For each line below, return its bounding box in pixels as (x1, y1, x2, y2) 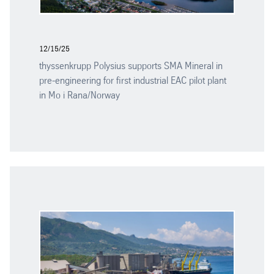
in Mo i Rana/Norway (39, 89, 120, 101)
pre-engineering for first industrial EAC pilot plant (39, 74, 226, 86)
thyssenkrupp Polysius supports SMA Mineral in (39, 59, 223, 72)
